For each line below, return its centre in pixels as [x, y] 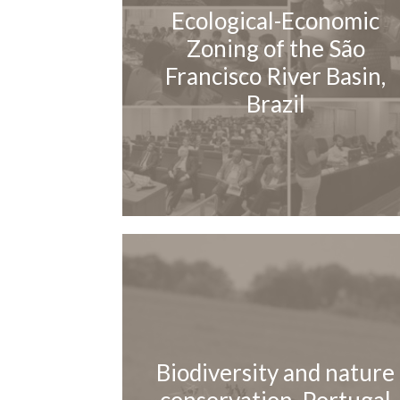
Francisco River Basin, [275, 76]
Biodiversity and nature [275, 373]
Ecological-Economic [275, 21]
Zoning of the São [275, 49]
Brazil [275, 104]
